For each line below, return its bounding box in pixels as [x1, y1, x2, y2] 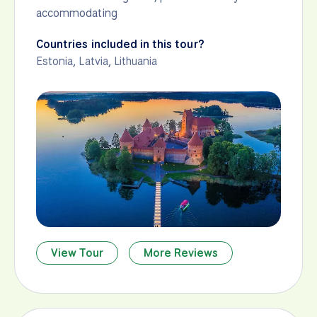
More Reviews [143, 246, 219, 261]
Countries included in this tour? [36, 36, 204, 52]
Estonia [36, 53, 74, 69]
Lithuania [113, 53, 158, 69]
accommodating [36, 5, 117, 21]
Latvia [79, 53, 108, 69]
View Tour [51, 246, 104, 261]
